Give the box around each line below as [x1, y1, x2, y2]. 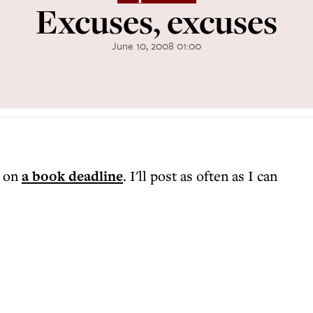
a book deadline [22, 166, 123, 186]
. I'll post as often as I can [123, 166, 277, 185]
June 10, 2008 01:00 [112, 38, 201, 53]
